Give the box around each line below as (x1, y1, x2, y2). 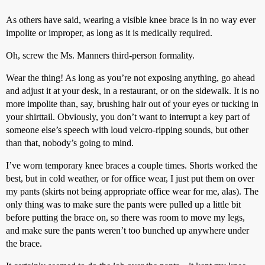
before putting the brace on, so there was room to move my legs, (6, 212, 245, 222)
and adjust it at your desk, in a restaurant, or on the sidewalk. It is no (6, 85, 259, 96)
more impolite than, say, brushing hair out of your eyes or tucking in (6, 98, 258, 109)
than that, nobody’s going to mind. (6, 137, 134, 148)
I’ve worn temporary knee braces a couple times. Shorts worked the (6, 160, 257, 170)
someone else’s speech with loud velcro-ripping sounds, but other (6, 124, 248, 135)
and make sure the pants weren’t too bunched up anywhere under (6, 225, 249, 235)
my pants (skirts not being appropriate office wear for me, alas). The (6, 186, 258, 196)
